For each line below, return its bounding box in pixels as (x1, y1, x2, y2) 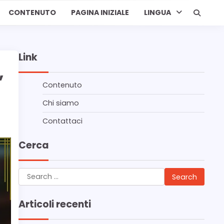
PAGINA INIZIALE (71, 7, 129, 17)
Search (18, 167, 46, 179)
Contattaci (42, 116, 82, 126)
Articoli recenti (18, 197, 91, 211)
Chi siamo (42, 98, 79, 108)
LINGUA (144, 7, 171, 17)
